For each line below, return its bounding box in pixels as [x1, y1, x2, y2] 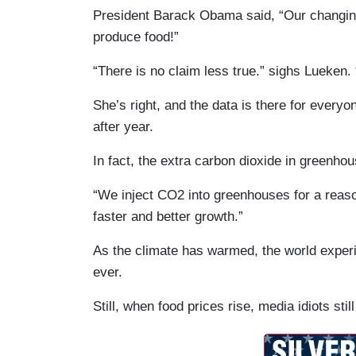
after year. [93, 118, 153, 134]
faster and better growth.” [93, 208, 243, 224]
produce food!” [93, 29, 179, 44]
